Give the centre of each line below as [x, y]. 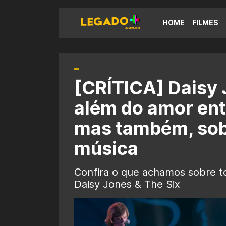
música [106, 148]
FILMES [205, 22]
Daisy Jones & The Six [127, 184]
